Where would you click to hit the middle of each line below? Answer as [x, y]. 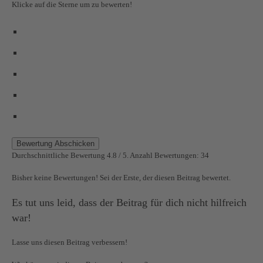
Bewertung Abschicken [55, 143]
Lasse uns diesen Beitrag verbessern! [70, 242]
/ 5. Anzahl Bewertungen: [159, 155]
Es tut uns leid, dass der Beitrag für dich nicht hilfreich [129, 202]
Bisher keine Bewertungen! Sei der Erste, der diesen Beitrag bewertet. [121, 177]
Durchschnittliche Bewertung [59, 155]
